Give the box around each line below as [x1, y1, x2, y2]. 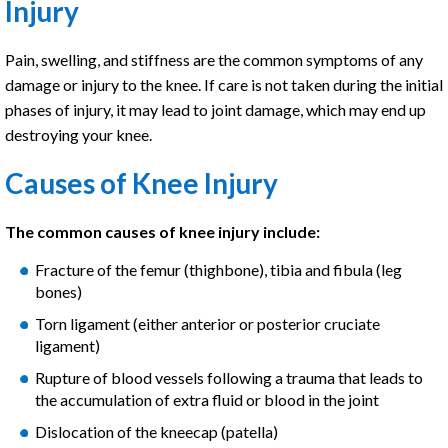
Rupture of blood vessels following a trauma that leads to [35, 368, 423, 387]
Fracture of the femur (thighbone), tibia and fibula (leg [35, 260, 402, 279]
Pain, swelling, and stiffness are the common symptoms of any [5, 50, 423, 69]
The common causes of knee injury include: [5, 222, 320, 241]
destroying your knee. [5, 125, 152, 144]
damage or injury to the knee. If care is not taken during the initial [5, 75, 443, 94]
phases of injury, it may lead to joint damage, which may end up [5, 100, 426, 119]
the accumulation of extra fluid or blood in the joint [35, 390, 379, 409]
